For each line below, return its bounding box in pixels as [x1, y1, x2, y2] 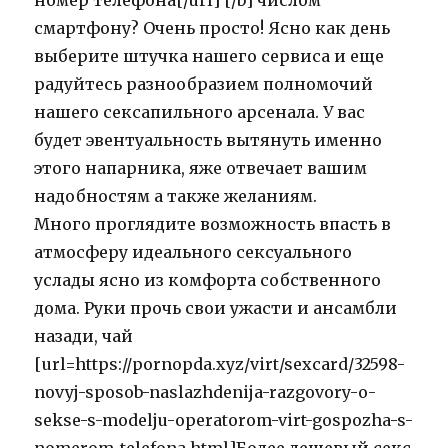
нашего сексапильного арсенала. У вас [34, 102, 366, 123]
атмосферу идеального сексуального [34, 242, 353, 263]
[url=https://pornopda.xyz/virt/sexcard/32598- [34, 354, 406, 375]
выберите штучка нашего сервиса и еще [34, 46, 385, 67]
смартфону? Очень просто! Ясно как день [34, 18, 391, 39]
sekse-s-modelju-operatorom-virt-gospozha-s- [34, 410, 414, 431]
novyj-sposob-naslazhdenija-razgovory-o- [34, 382, 377, 403]
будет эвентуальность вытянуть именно [34, 130, 383, 151]
